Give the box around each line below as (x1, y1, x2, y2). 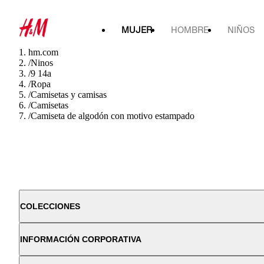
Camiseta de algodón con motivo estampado (31, 111, 194, 121)
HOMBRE (171, 25, 209, 35)
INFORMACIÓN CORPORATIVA (20, 235, 141, 244)
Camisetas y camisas (31, 90, 107, 100)
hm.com (28, 47, 58, 57)
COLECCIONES (20, 202, 80, 211)
